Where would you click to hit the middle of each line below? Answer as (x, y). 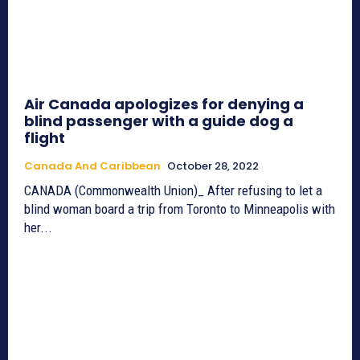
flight (45, 138)
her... (38, 228)
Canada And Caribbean (92, 166)
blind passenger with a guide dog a (159, 121)
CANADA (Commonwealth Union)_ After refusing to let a (173, 191)
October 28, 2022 (213, 166)
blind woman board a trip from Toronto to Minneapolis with (180, 209)
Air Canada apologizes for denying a (164, 104)
